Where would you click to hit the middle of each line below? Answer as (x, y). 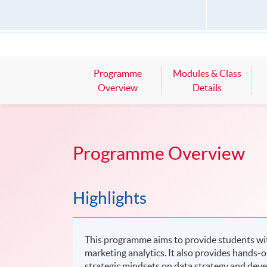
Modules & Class (207, 74)
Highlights (110, 198)
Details (207, 88)
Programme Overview (159, 153)
